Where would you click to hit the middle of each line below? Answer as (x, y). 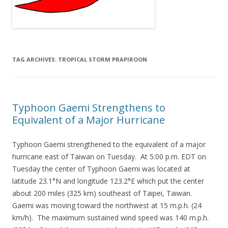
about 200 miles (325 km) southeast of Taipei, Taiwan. (103, 193)
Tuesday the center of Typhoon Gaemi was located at (101, 169)
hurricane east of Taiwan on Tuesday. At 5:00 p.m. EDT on (109, 156)
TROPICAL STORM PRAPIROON (103, 59)
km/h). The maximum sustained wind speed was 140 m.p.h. (110, 218)
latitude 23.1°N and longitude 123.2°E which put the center (108, 181)
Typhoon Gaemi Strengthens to (89, 108)
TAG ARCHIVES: (35, 59)
